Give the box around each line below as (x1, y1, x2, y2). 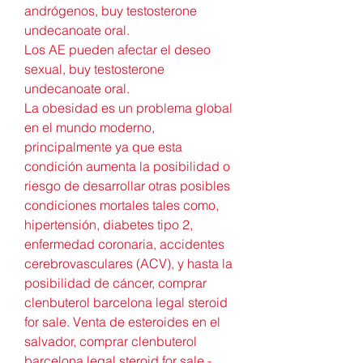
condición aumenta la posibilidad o (24, 157, 230, 174)
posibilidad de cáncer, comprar (24, 274, 207, 291)
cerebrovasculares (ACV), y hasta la (24, 254, 233, 271)
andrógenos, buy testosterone (24, 2, 197, 19)
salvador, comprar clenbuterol (24, 332, 197, 349)
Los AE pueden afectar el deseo (24, 41, 211, 58)
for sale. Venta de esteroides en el (24, 313, 220, 330)
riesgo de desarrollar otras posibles (24, 177, 230, 194)
